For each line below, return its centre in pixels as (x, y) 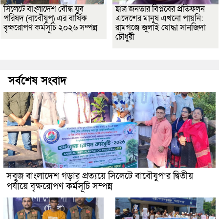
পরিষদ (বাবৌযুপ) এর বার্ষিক (45, 18)
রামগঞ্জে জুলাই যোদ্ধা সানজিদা (161, 27)
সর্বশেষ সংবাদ (37, 81)
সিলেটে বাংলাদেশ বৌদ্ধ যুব (44, 9)
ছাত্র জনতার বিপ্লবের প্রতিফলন (160, 9)
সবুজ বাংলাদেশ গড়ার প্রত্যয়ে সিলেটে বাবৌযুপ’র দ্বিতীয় (100, 176)
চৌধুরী (125, 37)
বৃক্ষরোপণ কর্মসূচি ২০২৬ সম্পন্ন (50, 27)
